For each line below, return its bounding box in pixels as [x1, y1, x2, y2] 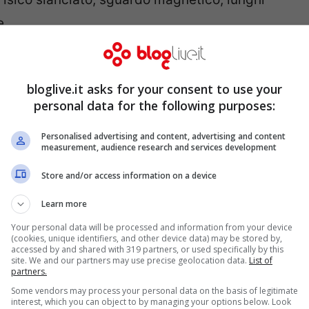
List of [249, 255, 272, 266]
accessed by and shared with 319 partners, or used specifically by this [11, 243, 283, 255]
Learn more [41, 198, 87, 210]
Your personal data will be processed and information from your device [11, 221, 292, 233]
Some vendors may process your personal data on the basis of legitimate [11, 285, 298, 297]
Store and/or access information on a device [41, 169, 217, 181]
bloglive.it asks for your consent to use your [27, 81, 282, 97]
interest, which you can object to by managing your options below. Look [11, 296, 291, 308]
